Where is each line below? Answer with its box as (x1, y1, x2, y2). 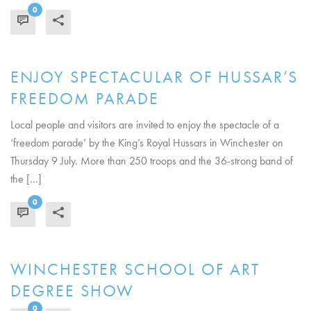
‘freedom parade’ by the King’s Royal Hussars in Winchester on (10, 135, 283, 150)
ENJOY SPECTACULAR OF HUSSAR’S (10, 66, 298, 87)
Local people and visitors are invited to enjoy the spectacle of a (10, 117, 279, 132)
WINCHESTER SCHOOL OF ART (10, 258, 260, 280)
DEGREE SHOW (10, 280, 134, 301)
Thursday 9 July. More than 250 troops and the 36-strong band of (10, 153, 293, 168)
